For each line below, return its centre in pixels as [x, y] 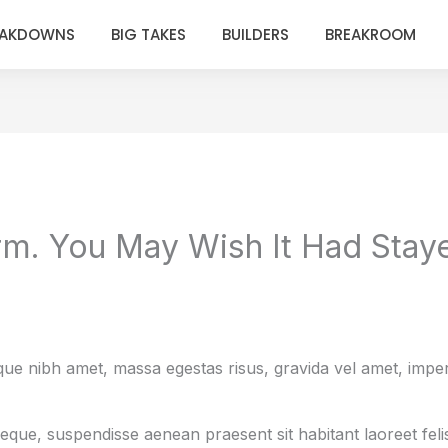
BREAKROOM [371, 34]
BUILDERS [256, 34]
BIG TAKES [149, 34]
